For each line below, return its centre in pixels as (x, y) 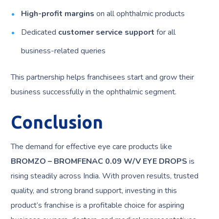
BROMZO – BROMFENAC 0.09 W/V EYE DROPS (99, 162)
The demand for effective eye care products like (92, 147)
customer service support (107, 33)
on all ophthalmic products (140, 14)
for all (165, 33)
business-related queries (64, 51)
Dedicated (40, 33)
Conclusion (57, 122)
